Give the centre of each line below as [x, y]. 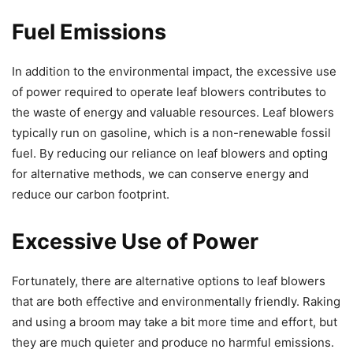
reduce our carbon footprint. [91, 194]
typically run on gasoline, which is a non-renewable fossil [171, 132]
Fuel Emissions [89, 32]
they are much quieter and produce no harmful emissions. [173, 342]
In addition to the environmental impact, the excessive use [174, 71]
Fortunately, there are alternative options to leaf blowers [169, 281]
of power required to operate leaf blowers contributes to [169, 91]
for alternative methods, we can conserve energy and [160, 173]
